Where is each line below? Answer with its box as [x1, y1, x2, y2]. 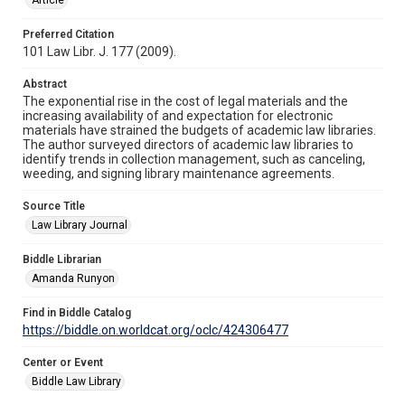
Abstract [23, 77, 67, 90]
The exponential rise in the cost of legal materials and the [23, 93, 348, 108]
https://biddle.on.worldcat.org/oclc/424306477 [23, 322, 288, 337]
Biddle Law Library [32, 374, 121, 388]
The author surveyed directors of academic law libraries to [23, 137, 353, 152]
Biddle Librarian [23, 252, 101, 266]
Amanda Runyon [32, 271, 115, 285]
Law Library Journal [32, 218, 127, 231]
